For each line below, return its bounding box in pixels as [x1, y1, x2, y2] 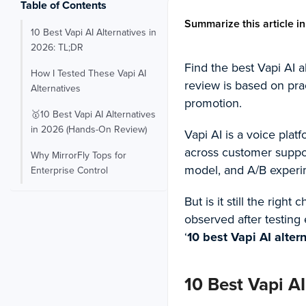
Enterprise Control [31, 163, 108, 178]
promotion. [184, 94, 245, 112]
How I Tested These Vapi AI [31, 66, 146, 81]
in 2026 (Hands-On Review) [31, 122, 147, 137]
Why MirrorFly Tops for [31, 148, 126, 163]
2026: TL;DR [31, 40, 83, 55]
